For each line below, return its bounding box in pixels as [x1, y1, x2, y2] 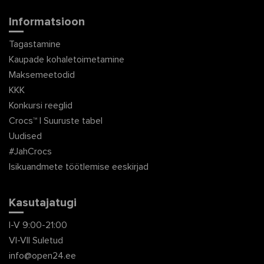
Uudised [9, 131, 42, 141]
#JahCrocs [9, 147, 52, 157]
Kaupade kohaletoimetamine [9, 55, 124, 65]
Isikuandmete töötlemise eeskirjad [9, 162, 148, 172]
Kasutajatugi [9, 196, 77, 209]
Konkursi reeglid [9, 101, 72, 111]
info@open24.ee [9, 251, 76, 261]
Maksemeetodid [9, 70, 75, 80]
